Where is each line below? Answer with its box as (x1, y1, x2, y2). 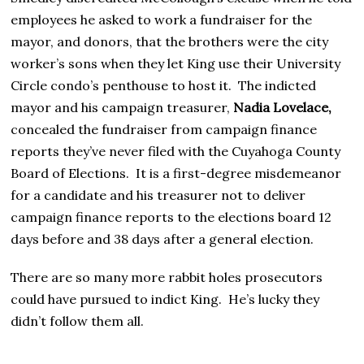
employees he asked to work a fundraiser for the (11, 11, 313, 28)
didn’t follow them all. (11, 313, 145, 330)
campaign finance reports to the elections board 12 (11, 209, 332, 226)
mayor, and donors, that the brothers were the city (11, 33, 329, 50)
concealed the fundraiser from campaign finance (11, 121, 318, 138)
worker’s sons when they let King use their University (11, 55, 341, 72)
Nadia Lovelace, (233, 99, 332, 116)
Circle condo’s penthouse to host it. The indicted (11, 77, 317, 94)
